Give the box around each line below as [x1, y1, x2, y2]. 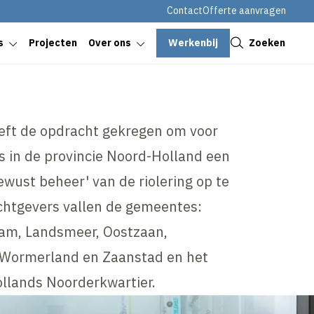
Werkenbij [168, 36, 218, 49]
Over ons [88, 36, 131, 50]
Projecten [29, 36, 77, 50]
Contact [167, 4, 203, 17]
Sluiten [167, 13, 205, 29]
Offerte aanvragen [203, 4, 286, 17]
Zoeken [249, 36, 285, 49]
